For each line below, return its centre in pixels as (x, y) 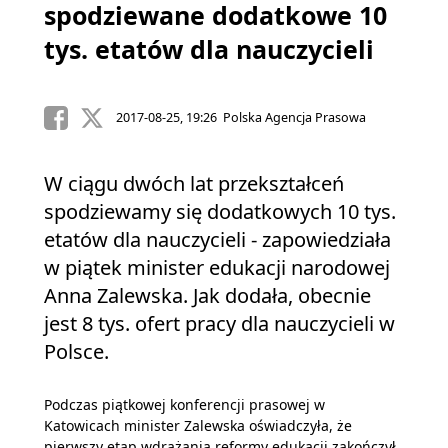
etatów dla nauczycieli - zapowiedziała (217, 239)
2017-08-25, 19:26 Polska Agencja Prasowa (240, 117)
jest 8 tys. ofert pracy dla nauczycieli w (219, 323)
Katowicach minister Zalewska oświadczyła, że (198, 425)
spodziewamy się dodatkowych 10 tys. (220, 211)
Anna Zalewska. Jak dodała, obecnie (207, 295)
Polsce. (76, 351)
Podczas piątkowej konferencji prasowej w (184, 404)
